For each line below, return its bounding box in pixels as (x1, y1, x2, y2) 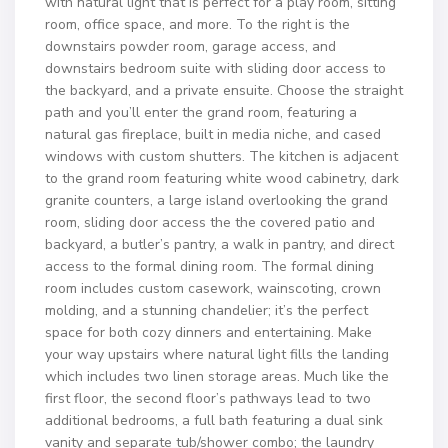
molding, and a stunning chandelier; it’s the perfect (45, 301, 368, 320)
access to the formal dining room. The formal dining (45, 257, 374, 276)
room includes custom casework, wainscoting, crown (45, 279, 381, 298)
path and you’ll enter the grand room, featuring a (45, 103, 357, 122)
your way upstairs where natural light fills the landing (45, 345, 389, 364)
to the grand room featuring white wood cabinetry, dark (45, 169, 399, 188)
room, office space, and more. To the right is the (45, 15, 350, 34)
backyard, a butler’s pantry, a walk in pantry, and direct (45, 235, 394, 254)
